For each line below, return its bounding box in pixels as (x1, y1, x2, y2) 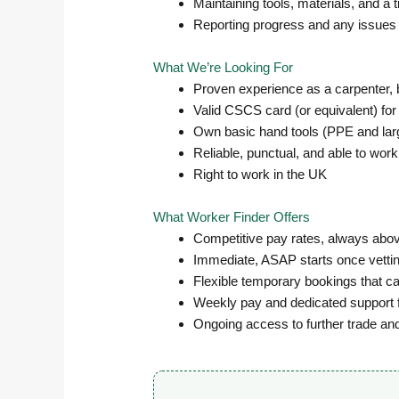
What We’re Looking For (153, 60, 294, 76)
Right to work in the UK (193, 167, 328, 183)
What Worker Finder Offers (153, 209, 311, 225)
